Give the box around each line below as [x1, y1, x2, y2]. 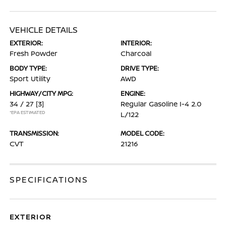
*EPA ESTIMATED [10, 109, 45, 116]
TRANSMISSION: [10, 129, 60, 138]
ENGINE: [121, 89, 145, 98]
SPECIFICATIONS [10, 174, 89, 185]
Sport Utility [10, 74, 51, 83]
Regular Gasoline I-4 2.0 [121, 99, 201, 108]
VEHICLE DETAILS [10, 24, 78, 35]
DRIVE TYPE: [121, 64, 159, 73]
